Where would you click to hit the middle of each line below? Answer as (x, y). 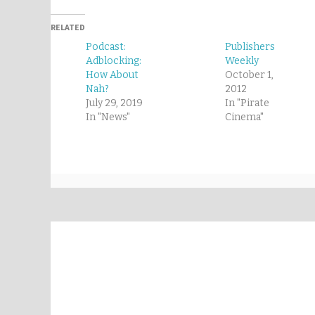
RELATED (68, 27)
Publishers (250, 47)
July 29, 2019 (114, 103)
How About (112, 75)
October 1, (249, 75)
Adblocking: (114, 61)
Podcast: (106, 47)
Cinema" (244, 117)
